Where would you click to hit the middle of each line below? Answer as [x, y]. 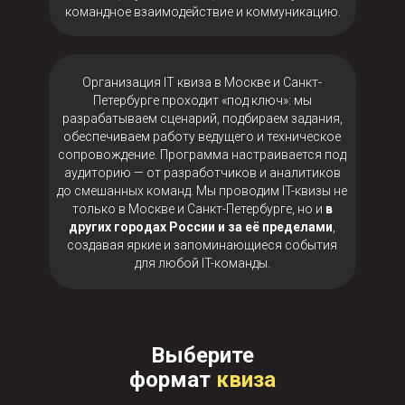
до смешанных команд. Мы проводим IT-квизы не [202, 191]
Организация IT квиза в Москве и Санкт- [202, 82]
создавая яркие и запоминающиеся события [202, 245]
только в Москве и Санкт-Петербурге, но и [197, 209]
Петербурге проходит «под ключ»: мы [202, 100]
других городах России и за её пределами [201, 227]
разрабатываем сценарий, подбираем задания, [202, 118]
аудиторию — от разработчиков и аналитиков [202, 173]
